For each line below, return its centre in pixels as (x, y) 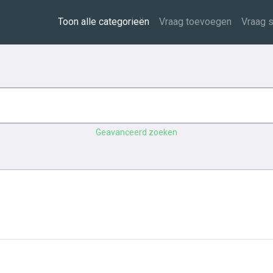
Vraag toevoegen (196, 22)
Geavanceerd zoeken (136, 132)
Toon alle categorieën (104, 22)
